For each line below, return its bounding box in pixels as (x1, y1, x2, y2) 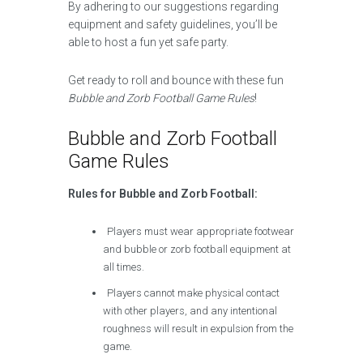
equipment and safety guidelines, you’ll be (68, 18, 277, 31)
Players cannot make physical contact (107, 287, 280, 299)
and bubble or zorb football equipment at (103, 243, 292, 255)
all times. (103, 261, 145, 273)
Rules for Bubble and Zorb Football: (68, 187, 258, 200)
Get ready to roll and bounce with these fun (68, 74, 284, 87)
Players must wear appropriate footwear (107, 225, 295, 237)
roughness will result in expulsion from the (103, 322, 294, 335)
